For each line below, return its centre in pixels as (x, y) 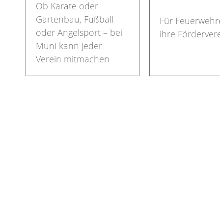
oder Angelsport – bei (79, 32)
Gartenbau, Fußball (75, 19)
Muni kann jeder (69, 45)
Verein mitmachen (73, 59)
